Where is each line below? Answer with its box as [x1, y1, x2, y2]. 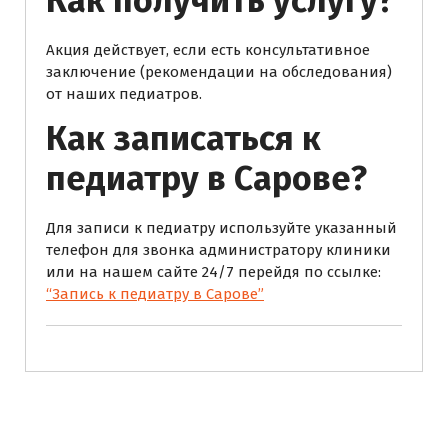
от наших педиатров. [46, 84, 202, 103]
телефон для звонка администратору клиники [46, 240, 391, 259]
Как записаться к [46, 117, 321, 159]
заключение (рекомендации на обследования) [46, 62, 392, 81]
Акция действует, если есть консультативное [46, 40, 370, 59]
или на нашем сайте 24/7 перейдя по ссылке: [46, 262, 381, 281]
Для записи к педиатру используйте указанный [46, 218, 397, 237]
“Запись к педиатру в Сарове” [46, 284, 264, 303]
